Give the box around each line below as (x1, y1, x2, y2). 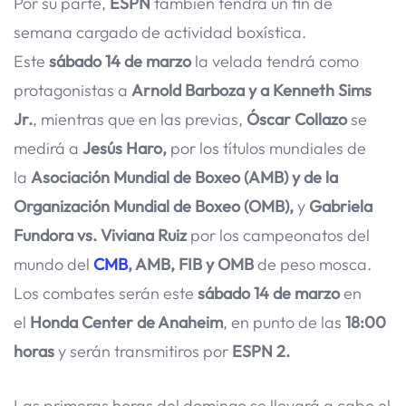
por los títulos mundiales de (170, 137, 366, 159)
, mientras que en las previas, (33, 108, 246, 130)
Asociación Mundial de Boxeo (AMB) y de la (31, 166, 338, 188)
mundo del (14, 253, 93, 275)
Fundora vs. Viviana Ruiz (14, 224, 187, 246)
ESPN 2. (232, 340, 290, 362)
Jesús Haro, (82, 137, 170, 159)
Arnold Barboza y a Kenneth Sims (131, 79, 372, 101)
